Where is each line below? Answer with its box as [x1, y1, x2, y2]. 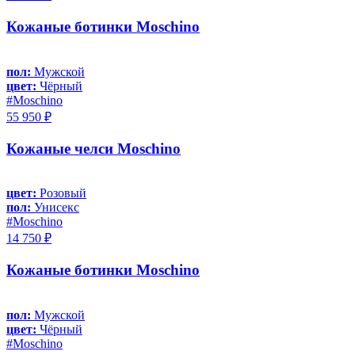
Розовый [36, 186, 86, 200]
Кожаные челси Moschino [6, 139, 181, 157]
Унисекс [31, 200, 79, 215]
